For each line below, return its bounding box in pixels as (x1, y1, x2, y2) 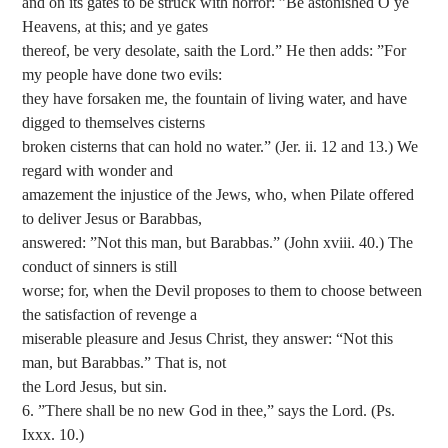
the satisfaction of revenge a (22, 306, 198, 324)
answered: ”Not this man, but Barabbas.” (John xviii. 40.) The (22, 234, 414, 252)
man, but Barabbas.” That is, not (22, 354, 227, 372)
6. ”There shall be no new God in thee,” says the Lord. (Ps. (22, 402, 396, 420)
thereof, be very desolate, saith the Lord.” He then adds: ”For (22, 42, 407, 60)
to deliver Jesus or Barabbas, (22, 210, 203, 228)
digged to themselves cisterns (22, 114, 206, 132)
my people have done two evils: (22, 66, 223, 84)
